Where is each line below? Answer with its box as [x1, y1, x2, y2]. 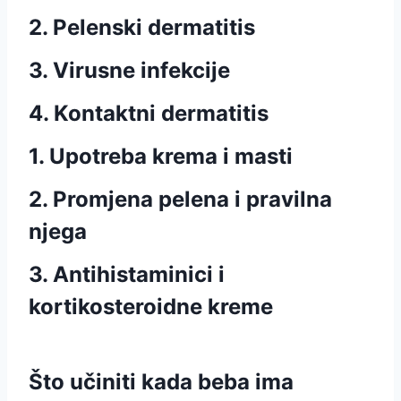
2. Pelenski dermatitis [29, 14, 255, 40]
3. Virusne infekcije [29, 57, 230, 83]
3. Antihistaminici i [29, 261, 225, 287]
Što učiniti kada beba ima [29, 369, 294, 395]
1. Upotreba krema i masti [29, 143, 293, 169]
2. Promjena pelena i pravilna [29, 186, 332, 212]
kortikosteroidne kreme [29, 294, 273, 320]
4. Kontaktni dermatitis [29, 100, 269, 126]
